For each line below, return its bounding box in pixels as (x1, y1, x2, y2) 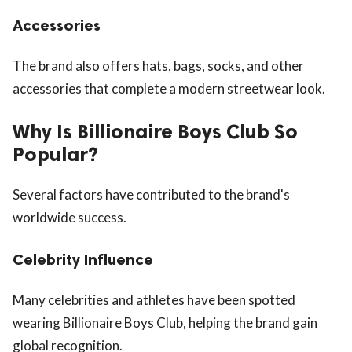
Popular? (13, 141, 98, 167)
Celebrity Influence (13, 249, 153, 269)
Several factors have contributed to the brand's (13, 185, 290, 203)
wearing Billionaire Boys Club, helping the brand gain (13, 313, 317, 331)
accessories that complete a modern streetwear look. (13, 79, 325, 97)
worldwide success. (13, 208, 126, 225)
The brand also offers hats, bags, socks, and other (13, 57, 304, 74)
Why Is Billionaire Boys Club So (13, 119, 298, 144)
